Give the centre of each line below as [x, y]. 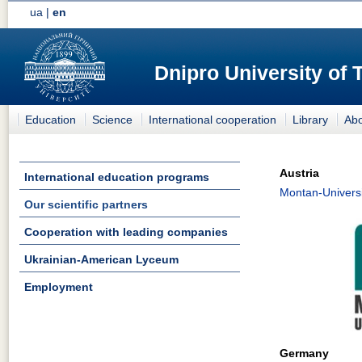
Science [112, 119]
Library [310, 119]
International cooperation [213, 119]
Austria [299, 173]
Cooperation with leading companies [126, 232]
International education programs [117, 177]
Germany [304, 353]
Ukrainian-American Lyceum [101, 259]
